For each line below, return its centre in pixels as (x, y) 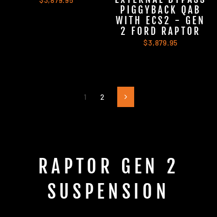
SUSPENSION (108, 192)
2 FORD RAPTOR (161, 31)
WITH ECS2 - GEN (161, 21)
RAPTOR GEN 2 (108, 166)
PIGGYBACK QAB (161, 10)
